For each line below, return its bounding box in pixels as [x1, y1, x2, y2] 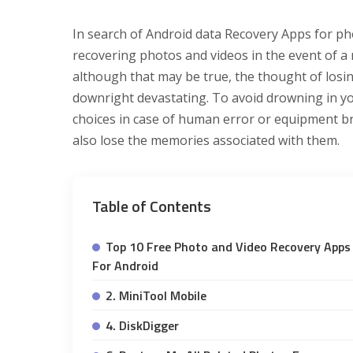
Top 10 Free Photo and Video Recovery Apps [106, 237, 351, 257]
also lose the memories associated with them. [72, 132, 340, 150]
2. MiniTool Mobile [106, 286, 206, 306]
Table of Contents [92, 194, 211, 219]
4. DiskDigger [106, 316, 179, 336]
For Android [92, 256, 158, 276]
